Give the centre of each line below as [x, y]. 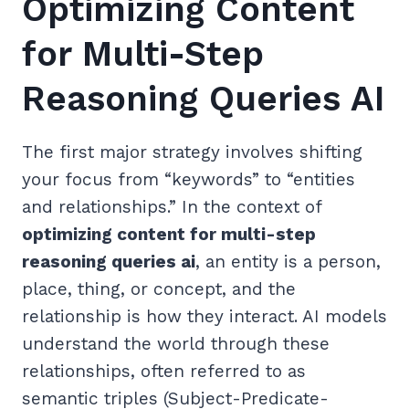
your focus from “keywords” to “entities [189, 180]
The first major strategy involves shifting [192, 152]
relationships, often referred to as [164, 372]
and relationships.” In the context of [172, 207]
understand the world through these [176, 344]
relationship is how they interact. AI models [204, 317]
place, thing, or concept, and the [159, 289]
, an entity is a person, [288, 262]
